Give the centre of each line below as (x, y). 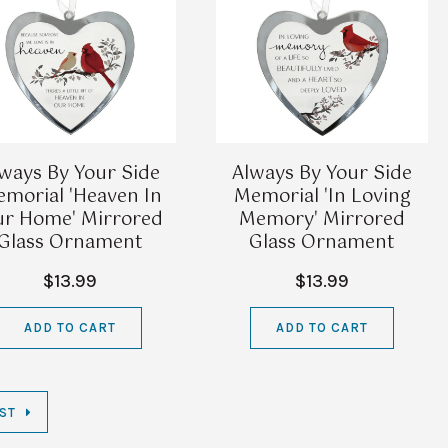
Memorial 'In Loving (322, 196)
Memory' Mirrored (322, 219)
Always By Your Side (322, 173)
